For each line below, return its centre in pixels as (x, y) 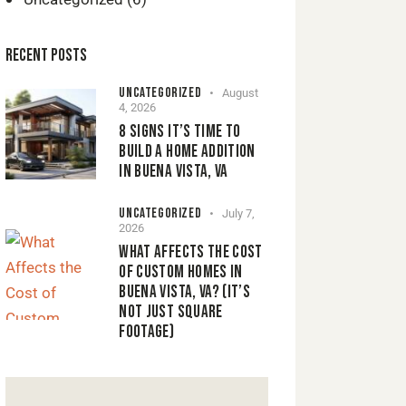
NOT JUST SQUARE (171, 313)
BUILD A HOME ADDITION (187, 152)
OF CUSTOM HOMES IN (181, 273)
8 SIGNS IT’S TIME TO (180, 132)
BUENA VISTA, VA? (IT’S (185, 293)
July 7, (239, 214)
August (241, 93)
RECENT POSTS (47, 56)
